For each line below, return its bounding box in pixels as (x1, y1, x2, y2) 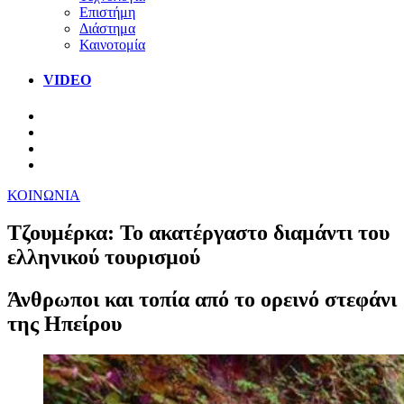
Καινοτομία (79, 36, 145, 52)
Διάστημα (79, 20, 135, 36)
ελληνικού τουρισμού (7, 245, 200, 270)
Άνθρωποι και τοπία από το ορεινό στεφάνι (7, 288, 397, 312)
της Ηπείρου (7, 312, 122, 336)
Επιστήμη (79, 4, 135, 20)
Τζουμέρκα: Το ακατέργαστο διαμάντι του (7, 221, 390, 245)
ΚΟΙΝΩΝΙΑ (7, 187, 80, 203)
